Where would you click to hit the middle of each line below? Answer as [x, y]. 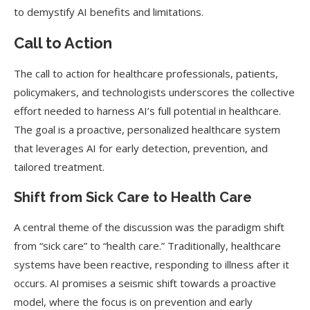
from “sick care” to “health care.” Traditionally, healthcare [147, 246]
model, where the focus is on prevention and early [133, 302]
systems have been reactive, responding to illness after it [152, 264]
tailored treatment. [59, 167]
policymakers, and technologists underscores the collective [154, 92]
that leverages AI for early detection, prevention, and [141, 148]
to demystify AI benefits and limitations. [109, 12]
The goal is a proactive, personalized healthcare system [147, 129]
